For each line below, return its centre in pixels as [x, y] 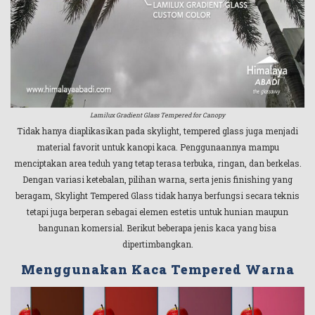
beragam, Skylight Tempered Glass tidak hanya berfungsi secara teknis [157, 196]
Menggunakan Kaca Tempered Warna [157, 269]
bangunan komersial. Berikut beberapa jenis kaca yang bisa [157, 228]
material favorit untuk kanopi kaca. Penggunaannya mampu [157, 147]
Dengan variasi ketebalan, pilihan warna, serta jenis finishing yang [157, 180]
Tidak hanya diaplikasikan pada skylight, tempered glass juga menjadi [157, 131]
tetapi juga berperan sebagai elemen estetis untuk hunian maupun [157, 212]
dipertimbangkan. [157, 244]
